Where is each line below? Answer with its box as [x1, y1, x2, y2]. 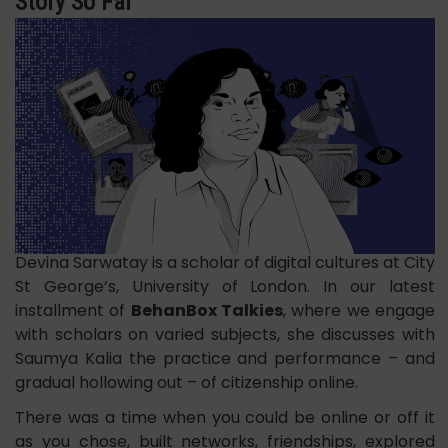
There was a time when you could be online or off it [15, 406, 435, 430]
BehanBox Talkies [130, 298, 284, 322]
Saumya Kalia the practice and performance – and [15, 346, 435, 370]
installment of [15, 298, 131, 322]
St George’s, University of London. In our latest [15, 274, 435, 298]
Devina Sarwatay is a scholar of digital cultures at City [15, 250, 435, 274]
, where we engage [283, 298, 436, 322]
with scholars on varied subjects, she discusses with [15, 322, 435, 346]
